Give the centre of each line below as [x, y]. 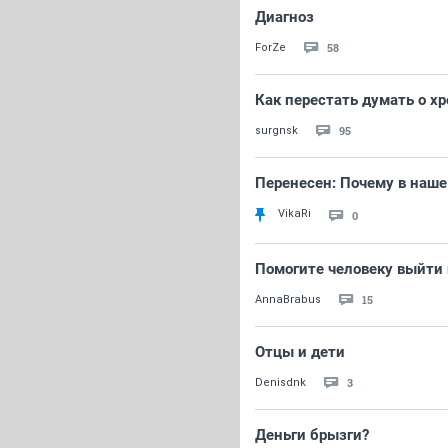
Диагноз [284, 17]
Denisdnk [280, 382]
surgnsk [276, 130]
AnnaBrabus [288, 299]
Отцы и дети [300, 352]
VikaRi [294, 213]
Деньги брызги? [312, 435]
